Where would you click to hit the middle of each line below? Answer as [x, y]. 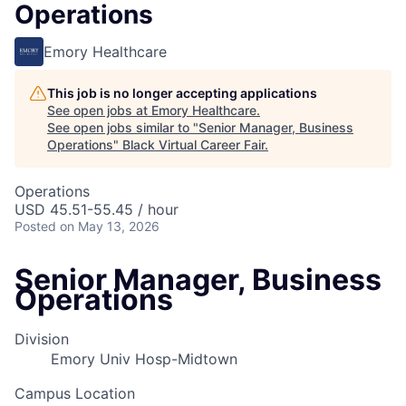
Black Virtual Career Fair [193, 145]
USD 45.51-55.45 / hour [97, 209]
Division [42, 339]
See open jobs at [99, 110]
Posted [35, 226]
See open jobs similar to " [123, 127]
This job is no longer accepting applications [182, 93]
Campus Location [75, 394]
